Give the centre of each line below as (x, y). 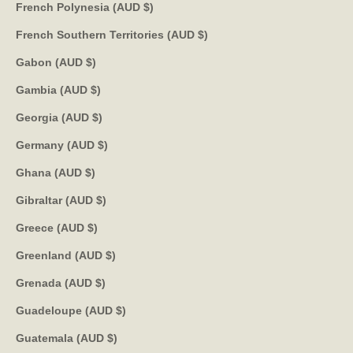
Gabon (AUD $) (91, 62)
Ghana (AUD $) (90, 172)
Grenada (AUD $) (100, 282)
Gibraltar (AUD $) (101, 200)
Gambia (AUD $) (96, 89)
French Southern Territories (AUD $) (203, 34)
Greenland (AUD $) (111, 255)
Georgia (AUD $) (97, 117)
